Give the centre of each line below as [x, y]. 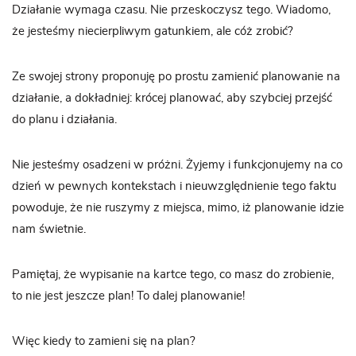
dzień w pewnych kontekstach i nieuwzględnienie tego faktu [174, 187]
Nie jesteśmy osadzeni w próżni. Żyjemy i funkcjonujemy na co [177, 165]
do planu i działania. [64, 120]
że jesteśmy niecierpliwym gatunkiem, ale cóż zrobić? [153, 32]
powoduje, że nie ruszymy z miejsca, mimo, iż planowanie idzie [178, 208]
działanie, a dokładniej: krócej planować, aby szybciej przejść [172, 99]
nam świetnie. [49, 230]
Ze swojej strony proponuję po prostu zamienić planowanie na [176, 77]
